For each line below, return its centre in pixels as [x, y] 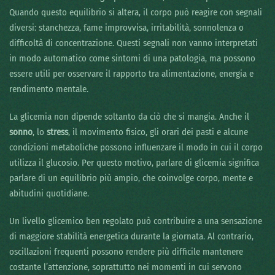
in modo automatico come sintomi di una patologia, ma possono [132, 59]
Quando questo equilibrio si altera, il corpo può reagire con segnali [136, 13]
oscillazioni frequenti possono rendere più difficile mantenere [126, 252]
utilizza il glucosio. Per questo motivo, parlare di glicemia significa [134, 163]
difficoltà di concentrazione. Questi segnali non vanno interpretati [134, 43]
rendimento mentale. [49, 89]
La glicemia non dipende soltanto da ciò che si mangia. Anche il [129, 117]
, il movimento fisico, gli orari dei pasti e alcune [158, 132]
